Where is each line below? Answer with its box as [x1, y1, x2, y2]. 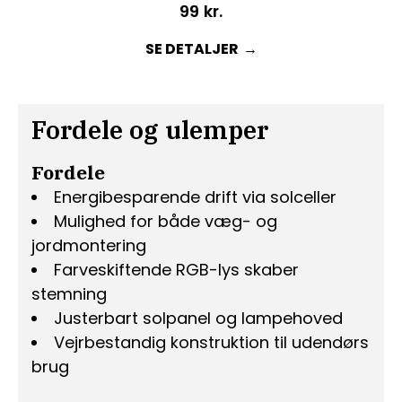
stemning [31, 282, 107, 305]
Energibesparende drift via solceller [54, 185, 336, 208]
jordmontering [31, 233, 146, 257]
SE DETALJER [144, 38, 239, 59]
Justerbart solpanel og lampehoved [54, 306, 343, 329]
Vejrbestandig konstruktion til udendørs [54, 330, 369, 354]
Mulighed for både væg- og [54, 209, 277, 232]
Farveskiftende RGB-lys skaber [54, 258, 299, 281]
